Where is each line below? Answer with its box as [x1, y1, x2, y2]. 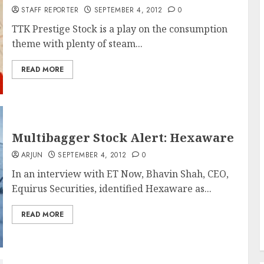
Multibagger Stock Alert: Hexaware [11, 130, 234, 146]
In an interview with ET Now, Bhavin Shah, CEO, [11, 167, 229, 180]
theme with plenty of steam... [11, 37, 143, 50]
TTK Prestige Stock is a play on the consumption [11, 22, 227, 35]
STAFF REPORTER [21, 5, 79, 15]
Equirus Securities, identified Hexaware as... [11, 182, 212, 195]
